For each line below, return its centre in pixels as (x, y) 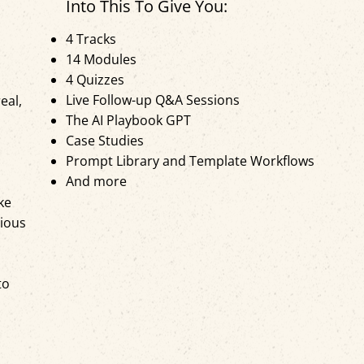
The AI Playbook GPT (128, 121)
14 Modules (101, 60)
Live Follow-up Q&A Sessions (152, 100)
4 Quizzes (95, 80)
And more (96, 182)
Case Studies (104, 141)
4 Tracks (91, 39)
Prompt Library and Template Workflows (190, 161)
